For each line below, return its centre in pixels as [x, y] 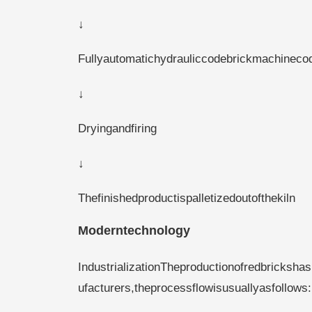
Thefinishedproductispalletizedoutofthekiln [187, 198]
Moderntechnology [134, 231]
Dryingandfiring [117, 128]
